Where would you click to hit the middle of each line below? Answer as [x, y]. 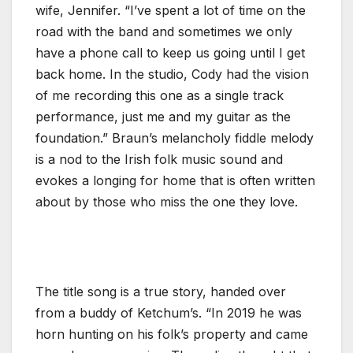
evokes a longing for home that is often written [175, 180]
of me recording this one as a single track [160, 95]
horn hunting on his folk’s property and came [172, 334]
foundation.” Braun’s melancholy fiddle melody [175, 137]
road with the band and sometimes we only [164, 31]
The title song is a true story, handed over [161, 291]
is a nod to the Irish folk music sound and [159, 159]
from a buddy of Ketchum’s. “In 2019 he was [169, 312]
